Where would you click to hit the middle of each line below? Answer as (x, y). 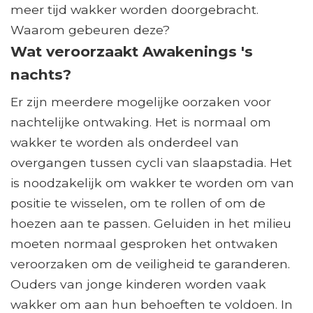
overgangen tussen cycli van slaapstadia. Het (151, 163)
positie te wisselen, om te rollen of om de (138, 203)
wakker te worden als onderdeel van (125, 143)
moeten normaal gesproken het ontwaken (144, 244)
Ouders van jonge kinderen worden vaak (138, 284)
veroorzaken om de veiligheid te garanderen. (150, 264)
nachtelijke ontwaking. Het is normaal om (141, 122)
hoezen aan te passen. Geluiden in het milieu (151, 224)
